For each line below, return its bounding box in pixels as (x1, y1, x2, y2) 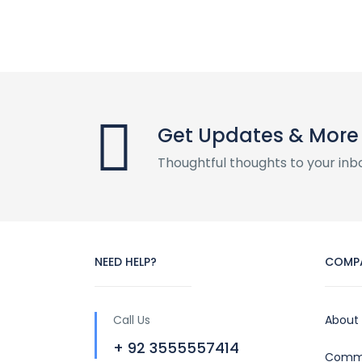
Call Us (113, 312, 150, 328)
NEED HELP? (95, 254, 157, 270)
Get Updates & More (158, 122, 359, 149)
